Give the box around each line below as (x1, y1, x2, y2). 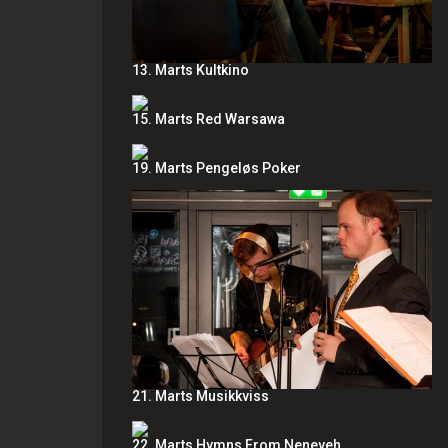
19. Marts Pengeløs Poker (132, 160, 301, 176)
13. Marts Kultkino (132, 62, 249, 78)
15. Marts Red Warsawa (132, 111, 285, 127)
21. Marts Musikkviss (132, 388, 269, 404)
